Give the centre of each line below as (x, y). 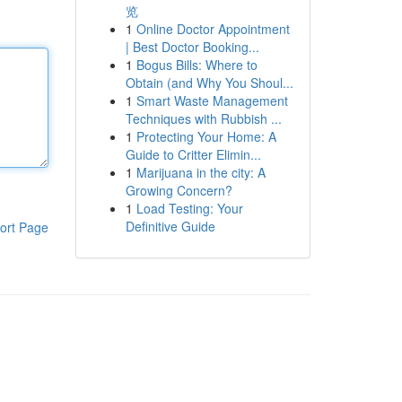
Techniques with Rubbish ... (203, 118)
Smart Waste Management (212, 100)
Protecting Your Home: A (206, 136)
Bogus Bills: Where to (197, 65)
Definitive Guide (170, 226)
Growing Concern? (179, 190)
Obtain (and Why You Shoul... (209, 83)
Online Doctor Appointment (213, 29)
